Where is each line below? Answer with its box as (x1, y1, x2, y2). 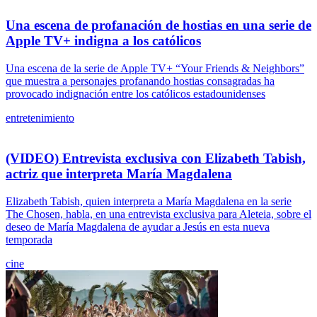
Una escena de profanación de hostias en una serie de (6, 18, 311, 33)
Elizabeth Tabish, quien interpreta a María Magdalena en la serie (6, 195, 292, 207)
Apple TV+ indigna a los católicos (6, 33, 201, 49)
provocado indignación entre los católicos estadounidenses (6, 88, 265, 100)
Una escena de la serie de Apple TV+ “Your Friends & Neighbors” (6, 62, 304, 75)
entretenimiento (6, 112, 74, 125)
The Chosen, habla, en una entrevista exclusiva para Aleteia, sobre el (6, 207, 311, 220)
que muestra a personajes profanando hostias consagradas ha (6, 75, 275, 88)
